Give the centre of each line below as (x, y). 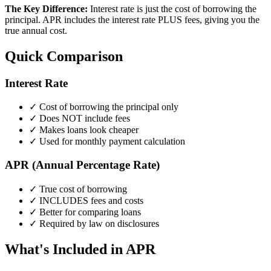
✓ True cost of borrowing (78, 189)
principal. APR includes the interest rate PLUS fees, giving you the (132, 19)
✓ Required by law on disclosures (94, 223)
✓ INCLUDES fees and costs (86, 200)
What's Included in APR (80, 249)
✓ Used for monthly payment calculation (107, 142)
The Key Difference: (46, 8)
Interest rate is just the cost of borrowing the (172, 8)
